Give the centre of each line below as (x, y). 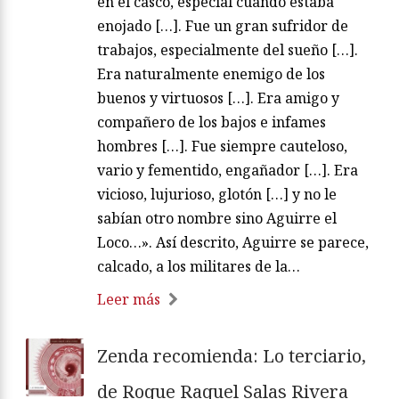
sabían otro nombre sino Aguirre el (217, 218)
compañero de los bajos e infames (212, 122)
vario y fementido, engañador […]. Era (228, 170)
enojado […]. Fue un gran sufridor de (223, 25)
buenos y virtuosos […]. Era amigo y (218, 98)
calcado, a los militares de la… (199, 266)
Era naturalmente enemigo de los (211, 73)
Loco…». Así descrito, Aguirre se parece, (233, 242)
